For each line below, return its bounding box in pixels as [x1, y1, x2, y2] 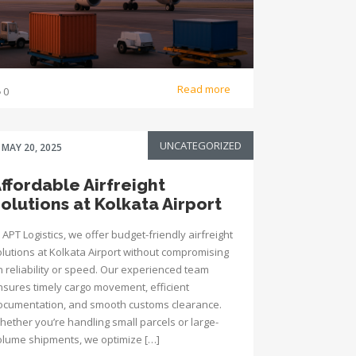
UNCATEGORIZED [160, 138, 242, 153]
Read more [177, 81, 233, 96]
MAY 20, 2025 [2, 141, 62, 154]
